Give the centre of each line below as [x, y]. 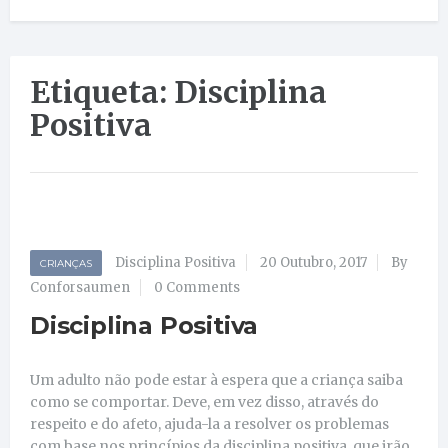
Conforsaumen [80, 287]
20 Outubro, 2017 [313, 262]
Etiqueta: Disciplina [178, 91]
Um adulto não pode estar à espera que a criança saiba [216, 379]
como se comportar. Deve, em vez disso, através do [204, 401]
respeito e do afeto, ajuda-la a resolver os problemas [209, 423]
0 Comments [197, 287]
